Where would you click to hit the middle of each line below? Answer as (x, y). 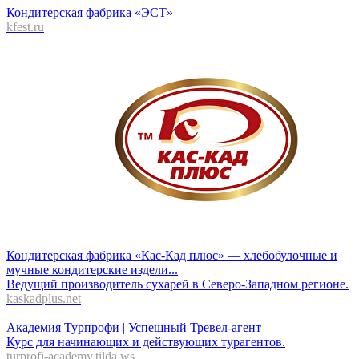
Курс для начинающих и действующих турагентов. (146, 342)
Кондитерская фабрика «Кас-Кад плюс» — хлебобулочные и (172, 255)
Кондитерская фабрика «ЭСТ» (90, 12)
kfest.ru (25, 27)
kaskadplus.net (44, 298)
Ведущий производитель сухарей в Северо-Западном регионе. (177, 284)
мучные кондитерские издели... (92, 270)
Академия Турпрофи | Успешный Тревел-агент (134, 327)
